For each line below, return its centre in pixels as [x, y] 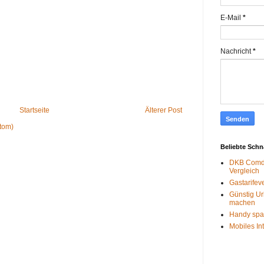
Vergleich [244, 171]
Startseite [34, 110]
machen [242, 203]
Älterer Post [164, 110]
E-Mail [232, 18]
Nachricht [237, 52]
